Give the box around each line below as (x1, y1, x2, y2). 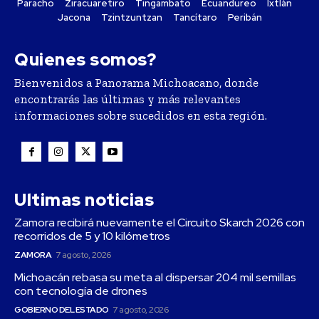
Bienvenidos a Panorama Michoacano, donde (14, 75, 258, 90)
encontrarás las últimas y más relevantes (14, 92, 241, 107)
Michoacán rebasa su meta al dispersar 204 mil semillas (14, 270, 296, 286)
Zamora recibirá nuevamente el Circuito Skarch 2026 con (14, 215, 305, 231)
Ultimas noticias (14, 189, 154, 211)
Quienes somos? (14, 48, 156, 71)
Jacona (57, 11, 90, 24)
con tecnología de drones (14, 283, 147, 299)
